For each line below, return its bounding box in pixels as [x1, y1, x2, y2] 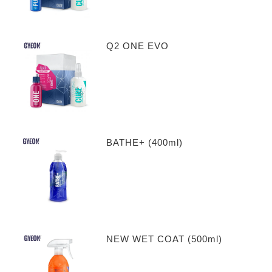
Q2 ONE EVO [106, 41, 169, 52]
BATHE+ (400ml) [106, 137, 183, 148]
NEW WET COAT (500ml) [106, 234, 222, 245]
